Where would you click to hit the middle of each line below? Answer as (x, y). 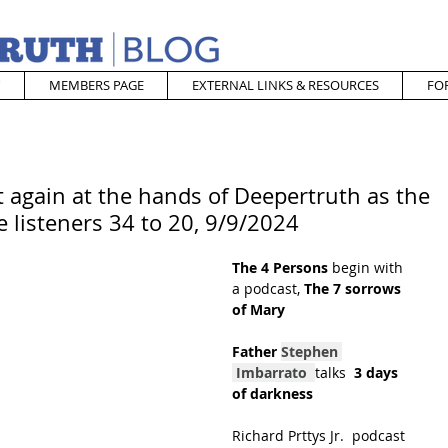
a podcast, (268, 288)
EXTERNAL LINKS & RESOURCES (285, 85)
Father (256, 351)
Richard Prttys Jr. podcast (320, 435)
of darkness (272, 393)
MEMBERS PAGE (96, 85)
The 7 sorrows (354, 288)
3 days (376, 372)
